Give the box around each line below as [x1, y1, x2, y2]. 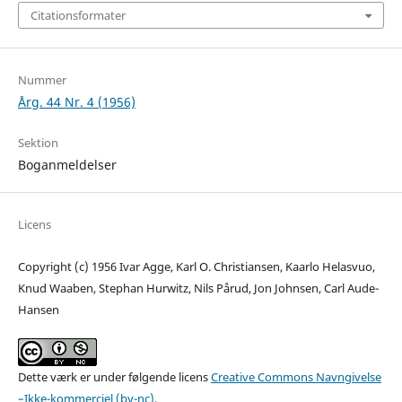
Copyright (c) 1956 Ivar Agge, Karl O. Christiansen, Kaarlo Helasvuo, [17, 258, 375, 275]
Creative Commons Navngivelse [210, 368, 381, 385]
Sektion [17, 134, 58, 151]
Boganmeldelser [17, 155, 117, 173]
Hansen [17, 301, 59, 318]
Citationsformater [30, 7, 126, 24]
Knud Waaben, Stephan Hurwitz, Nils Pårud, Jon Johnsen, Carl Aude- [17, 279, 379, 296]
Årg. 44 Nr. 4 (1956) [17, 92, 135, 110]
